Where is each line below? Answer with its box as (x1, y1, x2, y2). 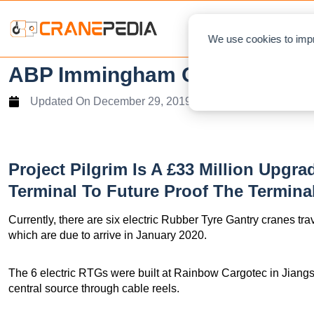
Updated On (30, 95, 90, 107)
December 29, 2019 (93, 95, 191, 107)
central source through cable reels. (8, 282, 179, 294)
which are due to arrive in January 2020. (8, 229, 207, 241)
